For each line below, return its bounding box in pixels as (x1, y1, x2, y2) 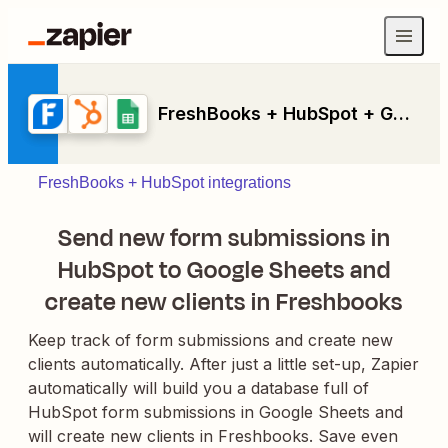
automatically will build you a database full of (28, 378, 369, 398)
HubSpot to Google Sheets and (57, 253, 391, 287)
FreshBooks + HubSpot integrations (38, 174, 291, 191)
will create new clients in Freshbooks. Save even (28, 426, 398, 446)
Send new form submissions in (57, 221, 391, 255)
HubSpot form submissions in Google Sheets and (28, 402, 403, 422)
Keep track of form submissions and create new (28, 330, 393, 350)
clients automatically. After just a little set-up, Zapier (28, 354, 419, 374)
